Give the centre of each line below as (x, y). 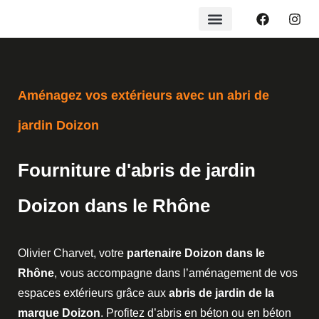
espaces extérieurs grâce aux (93, 293)
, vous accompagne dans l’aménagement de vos (176, 273)
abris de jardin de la (221, 293)
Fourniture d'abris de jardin (137, 170)
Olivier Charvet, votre (72, 253)
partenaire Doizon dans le (196, 253)
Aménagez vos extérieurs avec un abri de (143, 95)
